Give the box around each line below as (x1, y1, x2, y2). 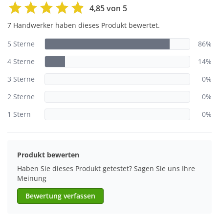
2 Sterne (7, 91, 35, 101)
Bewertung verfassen (25, 191, 95, 200)
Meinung (17, 173, 46, 183)
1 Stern (7, 109, 31, 119)
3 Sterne (7, 74, 35, 84)
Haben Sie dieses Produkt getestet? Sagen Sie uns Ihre (17, 163, 195, 173)
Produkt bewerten (17, 150, 79, 159)
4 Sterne (7, 56, 35, 66)
